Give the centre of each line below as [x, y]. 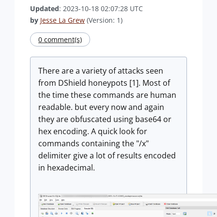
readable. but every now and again [101, 107]
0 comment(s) [60, 39]
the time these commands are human [107, 95]
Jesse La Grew [62, 20]
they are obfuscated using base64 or [105, 119]
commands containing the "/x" [93, 143]
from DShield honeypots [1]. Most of [104, 83]
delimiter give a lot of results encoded [107, 155]
